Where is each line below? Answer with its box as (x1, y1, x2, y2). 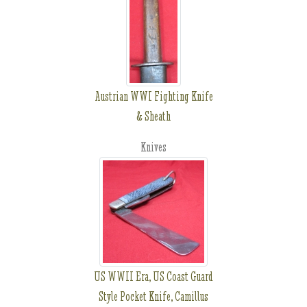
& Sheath (136, 108, 171, 124)
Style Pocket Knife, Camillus (99, 288, 208, 304)
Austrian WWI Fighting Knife (94, 88, 213, 104)
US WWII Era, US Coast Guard (94, 269, 213, 284)
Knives (140, 139, 167, 155)
